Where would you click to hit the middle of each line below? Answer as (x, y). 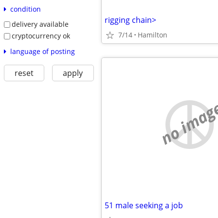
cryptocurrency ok (41, 36)
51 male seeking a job (144, 205)
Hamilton (153, 35)
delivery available (40, 24)
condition (25, 9)
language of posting (42, 51)
